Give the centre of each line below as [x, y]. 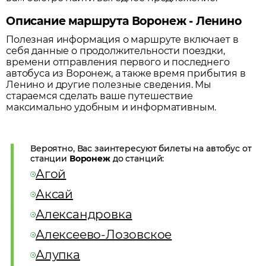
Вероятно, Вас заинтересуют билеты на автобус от [141, 149]
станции [50, 159]
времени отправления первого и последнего [118, 62]
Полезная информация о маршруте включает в [122, 40]
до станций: [137, 159]
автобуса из [36, 74]
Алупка [58, 255]
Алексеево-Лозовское [104, 235]
